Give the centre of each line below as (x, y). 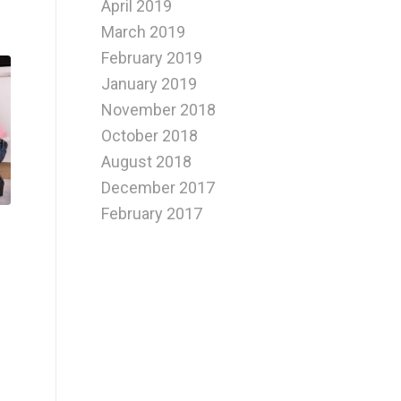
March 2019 (144, 32)
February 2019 (152, 58)
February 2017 (152, 214)
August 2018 (147, 162)
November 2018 (159, 110)
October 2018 (150, 136)
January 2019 (149, 84)
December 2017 (158, 188)
